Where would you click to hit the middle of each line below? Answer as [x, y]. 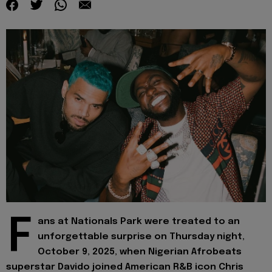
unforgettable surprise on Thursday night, [141, 236]
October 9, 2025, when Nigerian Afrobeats [140, 252]
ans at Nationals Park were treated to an [139, 221]
